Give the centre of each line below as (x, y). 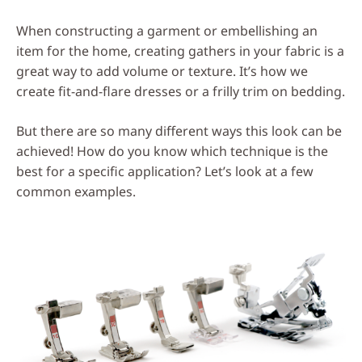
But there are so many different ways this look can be (179, 130)
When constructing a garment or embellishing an (167, 30)
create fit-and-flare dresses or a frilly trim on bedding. (181, 91)
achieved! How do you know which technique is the (172, 151)
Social (335, 18)
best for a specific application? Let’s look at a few (165, 171)
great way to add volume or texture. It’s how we (162, 71)
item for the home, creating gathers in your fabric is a (180, 51)
